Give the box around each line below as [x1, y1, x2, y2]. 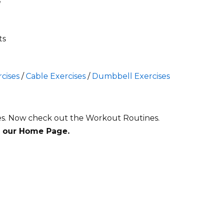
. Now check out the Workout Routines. [4, 113, 160, 123]
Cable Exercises [25, 71, 86, 81]
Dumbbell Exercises [91, 71, 170, 81]
